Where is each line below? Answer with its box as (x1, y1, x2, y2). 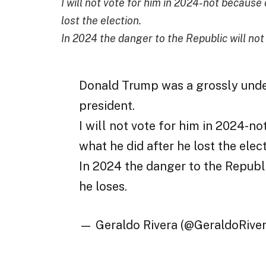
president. (79, 99, 135, 113)
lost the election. (61, 14, 141, 27)
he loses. (79, 179, 128, 194)
